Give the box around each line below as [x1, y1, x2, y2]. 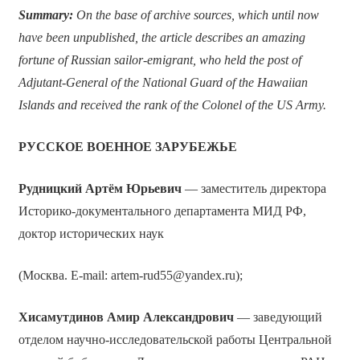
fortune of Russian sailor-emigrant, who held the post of [18, 53, 301, 67]
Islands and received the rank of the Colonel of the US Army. [18, 98, 326, 112]
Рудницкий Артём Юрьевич [18, 182, 182, 196]
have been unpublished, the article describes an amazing [18, 31, 305, 45]
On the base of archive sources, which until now [76, 8, 319, 22]
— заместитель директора [181, 182, 326, 196]
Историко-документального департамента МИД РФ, [18, 204, 306, 219]
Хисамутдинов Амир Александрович [18, 310, 234, 325]
